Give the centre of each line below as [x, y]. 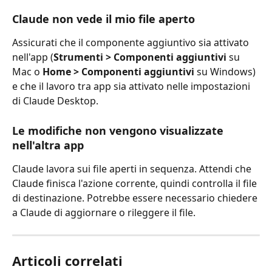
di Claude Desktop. [55, 101]
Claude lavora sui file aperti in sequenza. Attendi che [133, 168]
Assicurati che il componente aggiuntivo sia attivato [132, 43]
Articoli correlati [67, 260]
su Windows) [226, 72]
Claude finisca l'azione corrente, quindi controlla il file [136, 183]
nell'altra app [48, 145]
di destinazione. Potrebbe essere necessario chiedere [136, 198]
